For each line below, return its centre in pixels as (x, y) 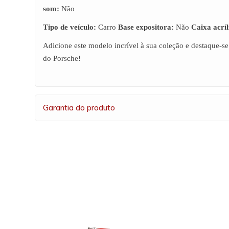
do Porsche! (62, 59)
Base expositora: (146, 27)
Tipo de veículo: (70, 27)
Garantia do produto (79, 108)
